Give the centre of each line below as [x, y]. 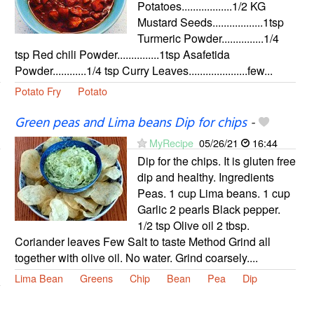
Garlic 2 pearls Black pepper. [209, 210]
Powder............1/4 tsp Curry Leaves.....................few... [143, 71]
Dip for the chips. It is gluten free [216, 161]
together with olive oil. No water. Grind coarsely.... [136, 258]
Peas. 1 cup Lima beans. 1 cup [213, 193]
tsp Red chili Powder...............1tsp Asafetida [122, 55]
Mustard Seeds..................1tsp [210, 22]
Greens [96, 278]
